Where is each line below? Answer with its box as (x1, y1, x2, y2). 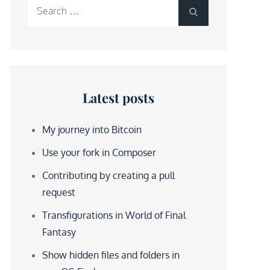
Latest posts (82, 88, 154, 107)
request (42, 186, 75, 198)
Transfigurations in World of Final (42, 209, 186, 221)
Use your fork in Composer (42, 146, 156, 159)
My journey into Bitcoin (42, 123, 142, 136)
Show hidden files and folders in (42, 248, 180, 261)
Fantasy (42, 225, 76, 238)
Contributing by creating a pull (42, 169, 175, 181)
